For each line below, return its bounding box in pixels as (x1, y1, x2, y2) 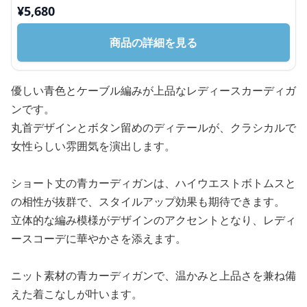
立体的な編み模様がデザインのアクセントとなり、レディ (11, 212, 296, 228)
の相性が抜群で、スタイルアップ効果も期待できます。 (11, 193, 285, 209)
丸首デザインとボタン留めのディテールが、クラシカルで (11, 119, 296, 135)
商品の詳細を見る (110, 34, 197, 50)
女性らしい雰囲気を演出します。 (11, 138, 175, 153)
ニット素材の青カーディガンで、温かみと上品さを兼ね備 (11, 267, 296, 283)
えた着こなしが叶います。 (11, 286, 143, 302)
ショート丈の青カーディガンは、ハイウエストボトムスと (11, 175, 296, 191)
